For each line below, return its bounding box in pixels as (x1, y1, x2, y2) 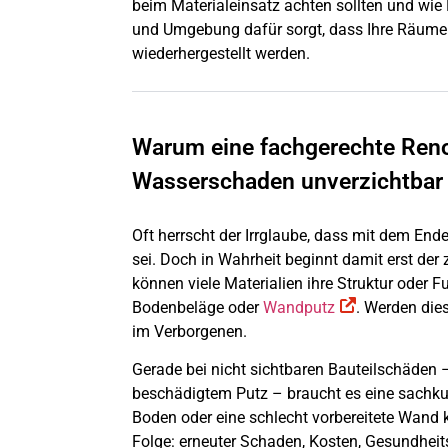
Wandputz (263, 297, 335, 317)
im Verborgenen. (132, 321, 247, 341)
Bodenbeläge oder (132, 297, 263, 317)
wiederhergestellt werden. (132, 43, 310, 63)
